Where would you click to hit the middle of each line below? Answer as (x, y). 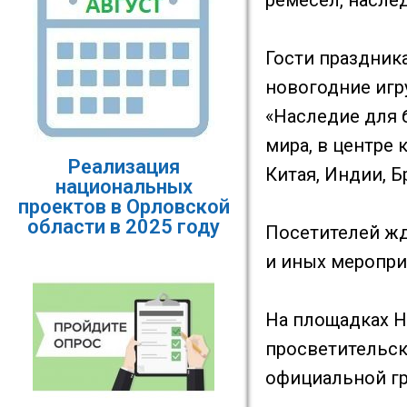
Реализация (124, 167)
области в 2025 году (124, 227)
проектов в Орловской (124, 207)
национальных (124, 187)
